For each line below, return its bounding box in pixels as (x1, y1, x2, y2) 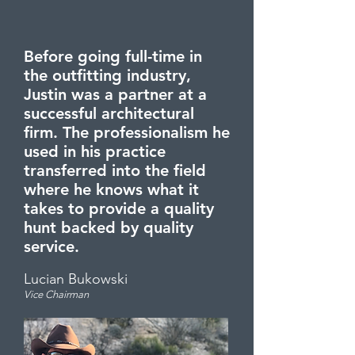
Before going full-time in (24, 47, 202, 66)
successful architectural (24, 104, 194, 123)
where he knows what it (24, 180, 199, 199)
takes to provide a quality (24, 199, 214, 218)
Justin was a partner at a (24, 85, 207, 104)
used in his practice (24, 142, 166, 161)
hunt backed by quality (24, 218, 193, 237)
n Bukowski (56, 270, 128, 288)
